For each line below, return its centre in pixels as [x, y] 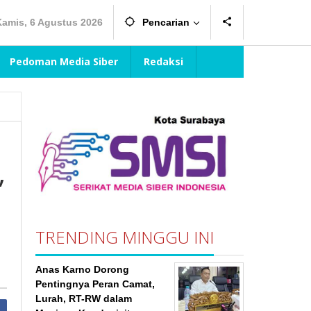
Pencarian [166, 22]
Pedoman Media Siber [64, 61]
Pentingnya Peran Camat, [95, 284]
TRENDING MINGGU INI [125, 237]
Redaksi [163, 61]
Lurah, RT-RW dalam [84, 298]
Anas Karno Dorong [83, 269]
